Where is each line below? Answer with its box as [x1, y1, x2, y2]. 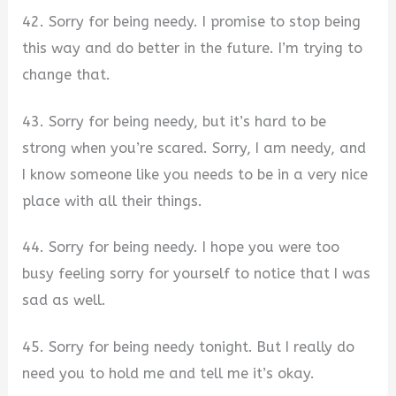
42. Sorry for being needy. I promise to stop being [22, 12, 362, 30]
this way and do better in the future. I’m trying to [22, 39, 363, 57]
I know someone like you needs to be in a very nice [22, 165, 369, 183]
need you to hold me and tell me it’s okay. [22, 364, 316, 382]
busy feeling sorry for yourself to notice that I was [22, 265, 371, 283]
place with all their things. [22, 192, 203, 209]
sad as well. [22, 292, 107, 309]
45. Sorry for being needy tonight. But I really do [22, 338, 355, 355]
